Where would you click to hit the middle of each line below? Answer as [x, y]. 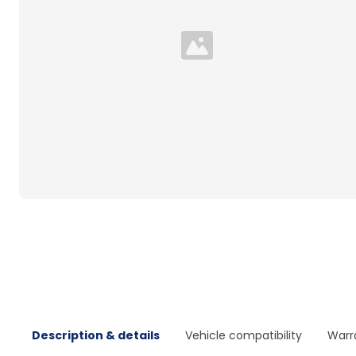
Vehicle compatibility [244, 335]
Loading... [223, 53]
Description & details [96, 335]
